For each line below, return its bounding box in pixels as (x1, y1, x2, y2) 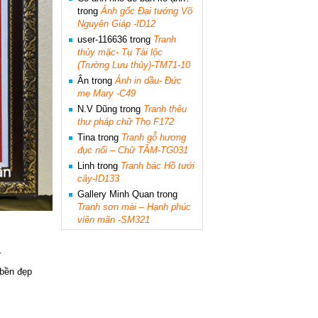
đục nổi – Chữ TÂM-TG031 (77, 145, 188, 155)
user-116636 (77, 34, 127, 45)
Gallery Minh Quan (77, 189, 154, 199)
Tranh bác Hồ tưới (121, 160, 194, 171)
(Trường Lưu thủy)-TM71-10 (77, 60, 190, 70)
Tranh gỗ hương (121, 132, 186, 143)
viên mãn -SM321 (77, 214, 150, 225)
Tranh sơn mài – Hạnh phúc (77, 202, 191, 212)
